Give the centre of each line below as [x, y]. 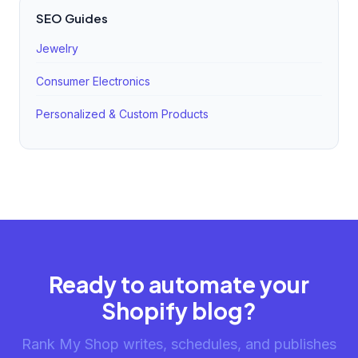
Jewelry [57, 48]
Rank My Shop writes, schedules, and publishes [179, 344]
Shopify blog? [179, 310]
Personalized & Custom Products [122, 114]
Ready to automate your [179, 284]
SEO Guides [72, 18]
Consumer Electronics [93, 81]
